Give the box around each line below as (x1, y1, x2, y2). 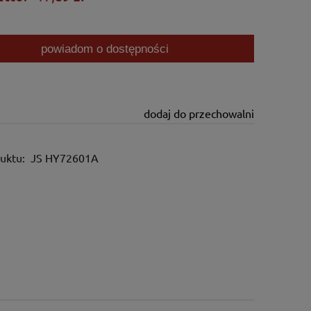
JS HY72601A (31, 151, 99, 165)
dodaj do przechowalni (143, 106, 254, 121)
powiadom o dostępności (40, 41, 169, 56)
